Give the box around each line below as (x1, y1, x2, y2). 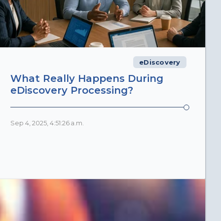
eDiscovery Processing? (10, 84, 134, 97)
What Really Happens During (10, 73, 164, 85)
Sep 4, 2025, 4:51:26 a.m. (10, 119, 84, 127)
